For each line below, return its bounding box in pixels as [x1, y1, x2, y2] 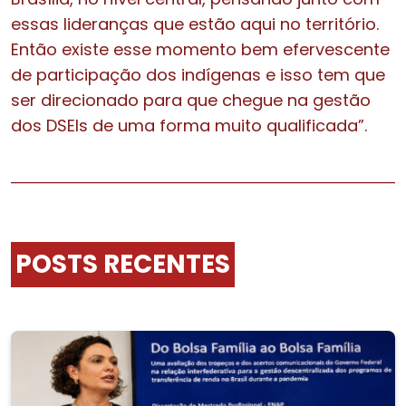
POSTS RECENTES [15, 246, 230, 282]
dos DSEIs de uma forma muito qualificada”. [11, 113, 367, 137]
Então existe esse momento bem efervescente [11, 37, 390, 61]
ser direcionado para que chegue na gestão [11, 88, 371, 111]
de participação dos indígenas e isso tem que [11, 63, 385, 86]
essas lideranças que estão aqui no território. [11, 12, 379, 35]
